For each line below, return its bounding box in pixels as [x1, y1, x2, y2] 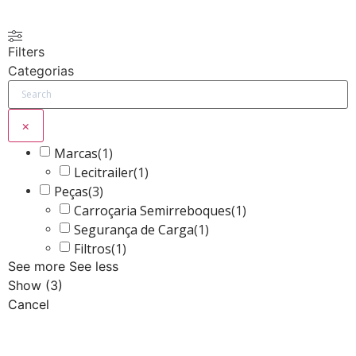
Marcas [54, 144, 98, 162]
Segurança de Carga [74, 220, 194, 238]
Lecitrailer [74, 163, 133, 181]
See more [8, 258, 65, 275]
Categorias [8, 63, 74, 79]
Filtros [74, 239, 111, 257]
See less [69, 258, 118, 275]
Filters [8, 44, 44, 60]
